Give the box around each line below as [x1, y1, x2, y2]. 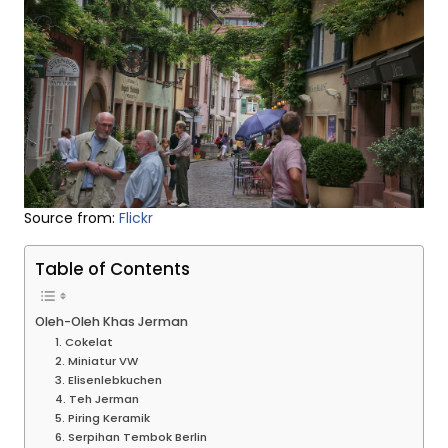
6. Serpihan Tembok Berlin [54, 428, 207, 445]
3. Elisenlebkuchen [54, 371, 162, 388]
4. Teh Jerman [54, 390, 139, 407]
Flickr [119, 207, 153, 228]
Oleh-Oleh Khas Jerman [35, 312, 188, 330]
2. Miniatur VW [54, 352, 138, 369]
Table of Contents [35, 256, 190, 281]
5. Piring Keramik [54, 409, 150, 426]
